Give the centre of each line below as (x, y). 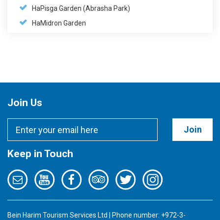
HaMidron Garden (59, 23)
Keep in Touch (40, 154)
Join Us (25, 103)
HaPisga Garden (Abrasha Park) (81, 9)
